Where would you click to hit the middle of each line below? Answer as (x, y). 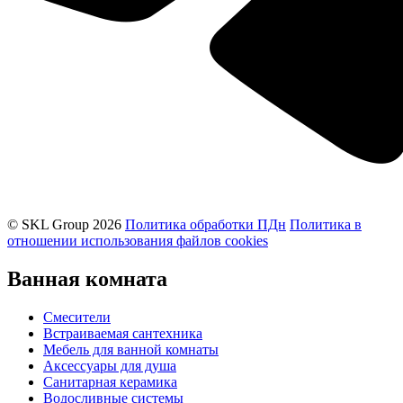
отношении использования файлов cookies (138, 241)
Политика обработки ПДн (206, 225)
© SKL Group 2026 (64, 225)
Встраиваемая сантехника (123, 334)
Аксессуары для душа (110, 366)
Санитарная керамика (110, 382)
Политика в (326, 225)
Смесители (77, 318)
